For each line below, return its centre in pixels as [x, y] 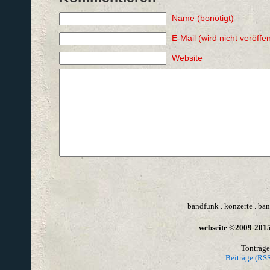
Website [187, 58]
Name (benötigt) [202, 18]
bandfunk [203, 206]
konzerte [238, 206]
